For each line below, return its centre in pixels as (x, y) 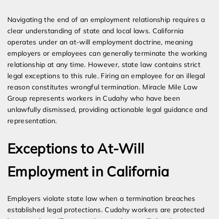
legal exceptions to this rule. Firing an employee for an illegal (106, 76)
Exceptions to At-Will (76, 149)
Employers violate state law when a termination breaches (101, 199)
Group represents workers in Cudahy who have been (94, 99)
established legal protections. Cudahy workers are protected (106, 210)
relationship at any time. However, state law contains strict (104, 65)
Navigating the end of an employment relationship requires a (106, 20)
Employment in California (88, 172)
